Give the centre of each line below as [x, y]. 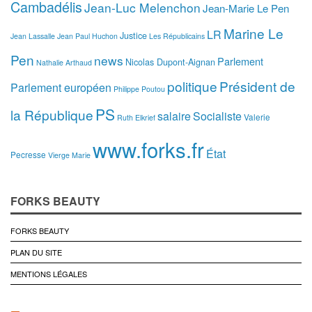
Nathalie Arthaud [64, 62]
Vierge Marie [69, 155]
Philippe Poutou [139, 89]
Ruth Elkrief [136, 117]
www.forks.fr [148, 149]
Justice [133, 35]
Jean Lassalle [33, 36]
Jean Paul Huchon [87, 36]
